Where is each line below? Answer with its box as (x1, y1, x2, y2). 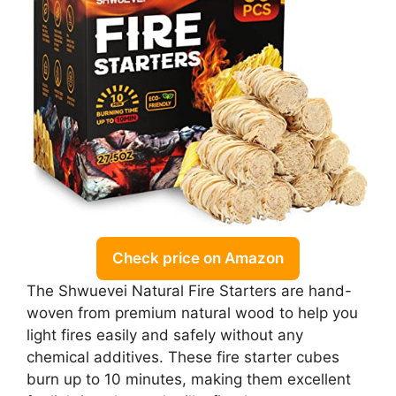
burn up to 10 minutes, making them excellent (27, 369, 351, 388)
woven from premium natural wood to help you (27, 303, 358, 322)
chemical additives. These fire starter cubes (27, 347, 339, 366)
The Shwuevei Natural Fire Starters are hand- (27, 281, 352, 300)
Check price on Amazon (112, 248, 284, 267)
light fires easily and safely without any (27, 325, 303, 344)
